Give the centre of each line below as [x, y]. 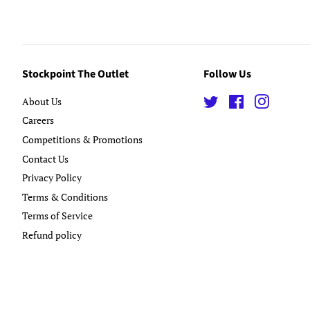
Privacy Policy [52, 178]
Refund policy [52, 235]
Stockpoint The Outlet [75, 74]
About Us [42, 101]
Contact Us [45, 158]
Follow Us [227, 74]
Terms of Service [57, 216]
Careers [38, 120]
